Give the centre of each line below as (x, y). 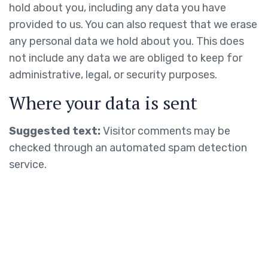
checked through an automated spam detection (128, 148)
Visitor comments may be (167, 131)
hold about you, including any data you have (118, 8)
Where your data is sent (103, 103)
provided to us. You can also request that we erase (133, 25)
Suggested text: (56, 131)
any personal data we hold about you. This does (127, 41)
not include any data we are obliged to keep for (126, 58)
